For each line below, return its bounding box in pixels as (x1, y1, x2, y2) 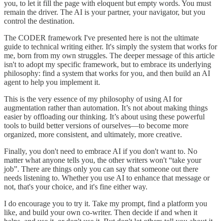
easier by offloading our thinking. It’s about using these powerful (4, 112, 205, 121)
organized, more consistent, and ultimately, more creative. (4, 130, 182, 139)
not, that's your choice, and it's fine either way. (4, 182, 147, 191)
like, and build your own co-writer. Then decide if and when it (4, 208, 197, 217)
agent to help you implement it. (4, 77, 100, 86)
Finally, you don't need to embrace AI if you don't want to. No (4, 147, 197, 155)
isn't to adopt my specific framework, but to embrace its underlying (4, 60, 211, 69)
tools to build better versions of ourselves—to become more (4, 121, 188, 130)
